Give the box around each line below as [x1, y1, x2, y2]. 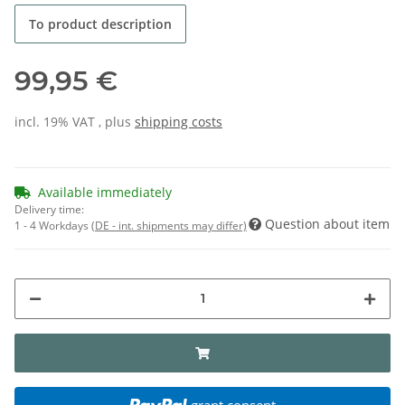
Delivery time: [14, 201, 84, 217]
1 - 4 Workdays [14, 217, 91, 233]
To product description [29, 14, 172, 33]
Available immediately [38, 183, 172, 201]
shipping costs [135, 112, 222, 130]
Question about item [265, 214, 390, 232]
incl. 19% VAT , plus [14, 112, 135, 130]
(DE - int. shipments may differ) [91, 217, 247, 233]
